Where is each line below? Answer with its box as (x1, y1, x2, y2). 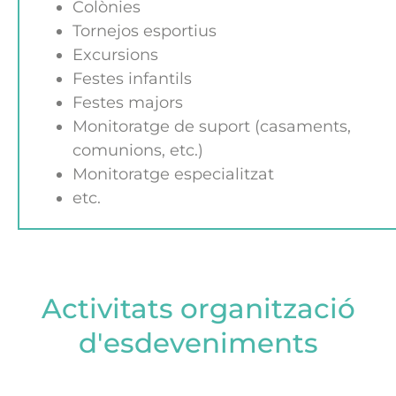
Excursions (72, 45, 158, 65)
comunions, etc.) (72, 141, 203, 160)
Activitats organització (41, 292, 355, 325)
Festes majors (72, 93, 183, 112)
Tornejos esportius (72, 21, 217, 41)
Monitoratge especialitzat (72, 164, 274, 184)
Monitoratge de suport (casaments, (72, 117, 351, 136)
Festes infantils (72, 69, 192, 88)
